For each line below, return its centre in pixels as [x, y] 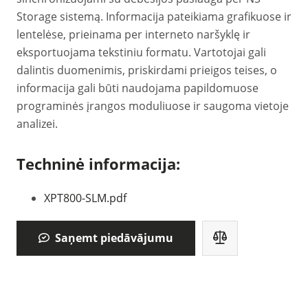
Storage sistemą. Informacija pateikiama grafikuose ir [154, 16]
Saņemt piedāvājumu [114, 238]
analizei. [37, 124]
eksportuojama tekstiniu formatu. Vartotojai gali [141, 52]
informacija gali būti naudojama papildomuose [137, 88]
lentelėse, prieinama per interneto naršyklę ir [133, 34]
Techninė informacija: [98, 164]
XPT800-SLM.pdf [85, 198]
